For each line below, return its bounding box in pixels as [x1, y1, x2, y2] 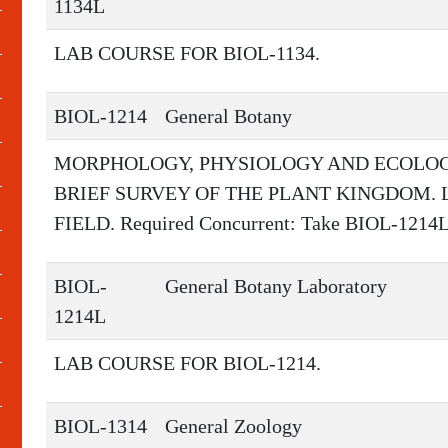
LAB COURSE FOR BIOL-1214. [54, 352, 321, 374]
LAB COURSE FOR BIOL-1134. [54, 42, 320, 64]
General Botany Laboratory [165, 275, 387, 297]
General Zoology [165, 415, 302, 437]
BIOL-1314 [54, 415, 147, 437]
